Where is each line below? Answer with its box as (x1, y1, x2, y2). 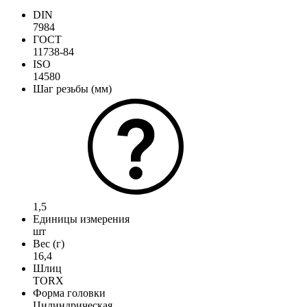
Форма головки (33, 286, 106, 299)
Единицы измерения (33, 212, 130, 225)
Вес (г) (33, 237, 64, 249)
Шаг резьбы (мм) (33, 82, 112, 95)
